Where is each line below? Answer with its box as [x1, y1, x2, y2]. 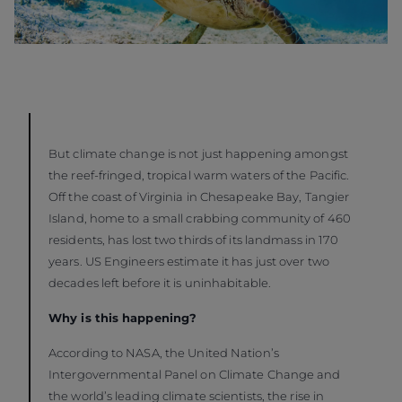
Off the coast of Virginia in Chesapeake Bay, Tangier [48, 189, 350, 205]
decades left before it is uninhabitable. [48, 275, 272, 291]
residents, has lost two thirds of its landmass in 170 [48, 232, 339, 248]
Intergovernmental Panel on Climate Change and [48, 367, 341, 382]
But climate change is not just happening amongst [48, 146, 348, 162]
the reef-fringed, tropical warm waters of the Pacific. [48, 168, 350, 183]
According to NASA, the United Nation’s [48, 345, 279, 361]
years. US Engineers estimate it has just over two [48, 254, 329, 269]
